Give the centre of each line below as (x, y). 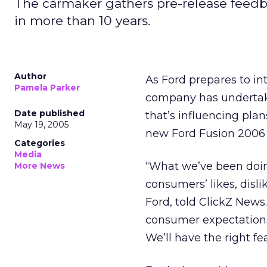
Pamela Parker (47, 88)
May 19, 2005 (41, 125)
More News (40, 166)
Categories (40, 143)
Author (30, 76)
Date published (49, 113)
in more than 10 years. (82, 21)
